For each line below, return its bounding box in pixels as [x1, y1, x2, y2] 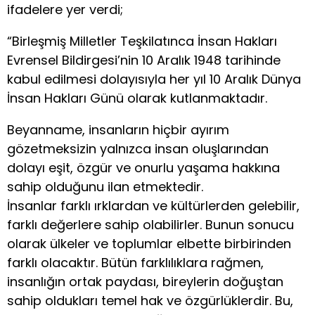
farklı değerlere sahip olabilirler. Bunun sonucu [7, 215, 294, 233]
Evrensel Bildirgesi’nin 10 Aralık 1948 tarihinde [7, 51, 281, 69]
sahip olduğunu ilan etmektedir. [7, 177, 203, 195]
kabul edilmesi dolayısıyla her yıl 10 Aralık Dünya [7, 70, 301, 88]
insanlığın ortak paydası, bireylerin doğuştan [7, 272, 283, 290]
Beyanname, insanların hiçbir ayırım [7, 120, 229, 139]
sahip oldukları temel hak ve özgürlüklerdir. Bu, [7, 291, 293, 309]
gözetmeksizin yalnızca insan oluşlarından [7, 139, 269, 157]
